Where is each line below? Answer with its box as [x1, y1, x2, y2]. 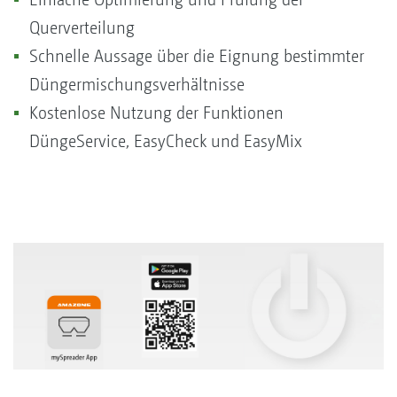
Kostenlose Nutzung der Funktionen [29, 102, 284, 123]
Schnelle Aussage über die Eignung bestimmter [29, 45, 364, 66]
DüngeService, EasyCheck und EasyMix [29, 130, 302, 152]
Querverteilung [29, 17, 135, 38]
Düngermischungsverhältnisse [29, 74, 245, 95]
